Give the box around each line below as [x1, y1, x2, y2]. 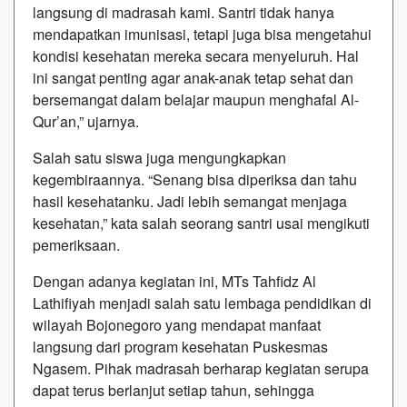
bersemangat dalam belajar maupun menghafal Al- [33, 88, 359, 110]
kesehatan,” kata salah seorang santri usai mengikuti [33, 212, 370, 233]
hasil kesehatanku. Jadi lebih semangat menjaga [33, 190, 347, 212]
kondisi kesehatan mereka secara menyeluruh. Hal [33, 45, 359, 66]
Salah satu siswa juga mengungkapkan [33, 146, 286, 168]
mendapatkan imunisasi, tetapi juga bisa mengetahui [33, 23, 372, 45]
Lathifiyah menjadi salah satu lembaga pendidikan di [33, 292, 372, 313]
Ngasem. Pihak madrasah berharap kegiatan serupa [33, 357, 369, 379]
